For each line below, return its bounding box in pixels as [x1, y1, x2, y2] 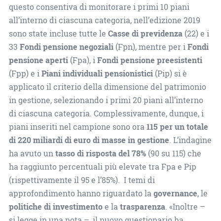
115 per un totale [144, 121, 208, 132]
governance [153, 187, 197, 199]
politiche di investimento [8, 201, 103, 212]
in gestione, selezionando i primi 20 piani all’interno [8, 94, 203, 106]
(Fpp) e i [8, 68, 41, 79]
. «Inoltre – [165, 201, 205, 212]
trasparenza [119, 201, 165, 212]
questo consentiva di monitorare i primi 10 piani [8, 1, 189, 12]
